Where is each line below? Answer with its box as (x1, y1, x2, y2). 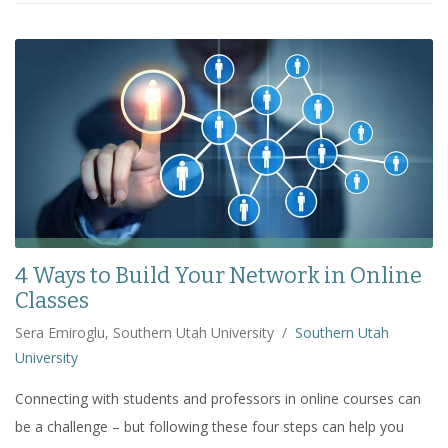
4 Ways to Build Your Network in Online (15, 262, 422, 290)
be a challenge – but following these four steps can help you (15, 417, 404, 437)
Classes (15, 287, 89, 315)
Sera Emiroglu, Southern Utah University (15, 323, 274, 343)
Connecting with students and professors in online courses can (15, 389, 421, 409)
